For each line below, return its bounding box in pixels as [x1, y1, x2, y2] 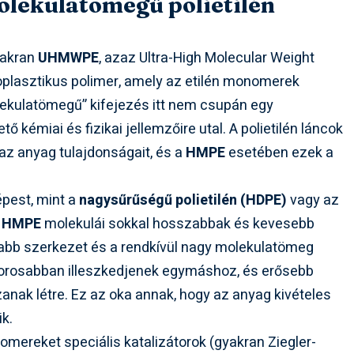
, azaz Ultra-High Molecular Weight [99, 47, 315, 70]
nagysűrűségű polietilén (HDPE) [79, 190, 288, 212]
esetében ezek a [225, 142, 334, 164]
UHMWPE [38, 47, 100, 70]
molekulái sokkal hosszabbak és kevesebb [41, 213, 315, 235]
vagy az [287, 190, 340, 212]
